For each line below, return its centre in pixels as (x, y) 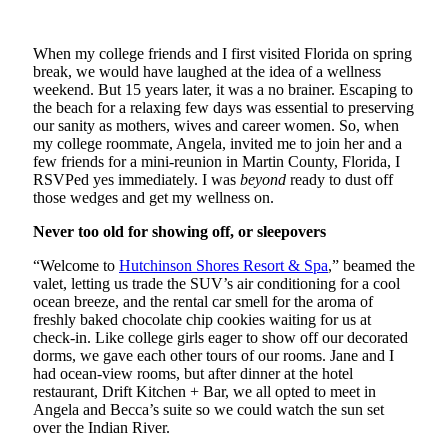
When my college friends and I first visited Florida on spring (222, 53)
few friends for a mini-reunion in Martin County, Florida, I (216, 161)
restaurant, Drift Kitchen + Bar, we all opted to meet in (204, 391)
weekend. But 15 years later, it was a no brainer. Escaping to (223, 89)
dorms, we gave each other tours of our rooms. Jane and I (213, 355)
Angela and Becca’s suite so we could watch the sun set (208, 409)
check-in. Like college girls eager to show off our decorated (220, 337)
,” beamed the (371, 265)
